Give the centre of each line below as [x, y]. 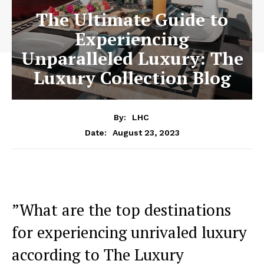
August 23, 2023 [146, 132]
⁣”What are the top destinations [121, 209]
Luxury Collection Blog [132, 78]
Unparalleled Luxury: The [132, 58]
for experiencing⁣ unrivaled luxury [129, 232]
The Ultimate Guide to [132, 19]
